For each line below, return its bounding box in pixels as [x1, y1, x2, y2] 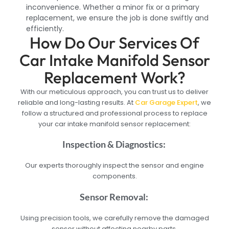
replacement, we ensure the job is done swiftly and [26, 12, 209, 23]
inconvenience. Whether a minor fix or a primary [26, 2, 200, 12]
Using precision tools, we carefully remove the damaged [20, 213, 209, 223]
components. [92, 171, 137, 181]
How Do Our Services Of [30, 32, 199, 53]
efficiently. [26, 23, 64, 34]
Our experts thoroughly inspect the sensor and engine [25, 161, 204, 171]
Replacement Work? [43, 67, 186, 87]
